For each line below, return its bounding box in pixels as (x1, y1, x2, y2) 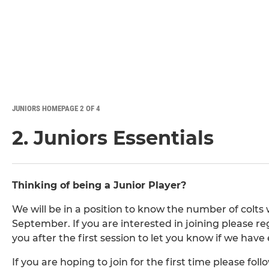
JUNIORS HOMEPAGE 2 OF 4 (12, 104, 100, 113)
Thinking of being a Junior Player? (12, 180, 186, 192)
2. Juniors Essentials (12, 126, 214, 150)
